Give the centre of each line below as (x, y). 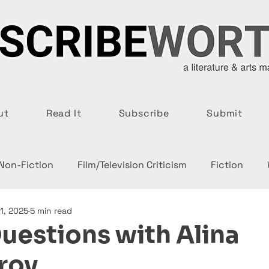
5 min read (51, 210)
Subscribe (144, 113)
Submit (225, 113)
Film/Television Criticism (132, 165)
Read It (64, 113)
